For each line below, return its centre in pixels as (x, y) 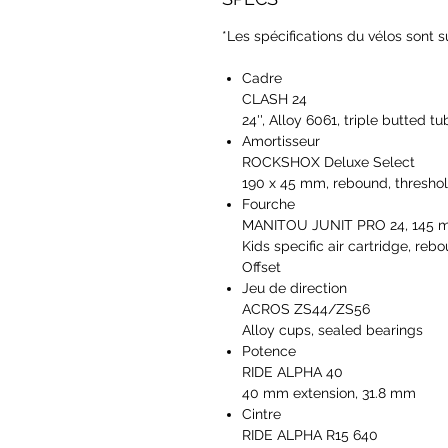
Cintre (261, 414)
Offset (261, 267)
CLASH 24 (274, 99)
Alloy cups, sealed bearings (332, 330)
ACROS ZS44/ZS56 (306, 309)
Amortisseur (281, 141)
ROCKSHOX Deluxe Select (328, 162)
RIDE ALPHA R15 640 (310, 435)
